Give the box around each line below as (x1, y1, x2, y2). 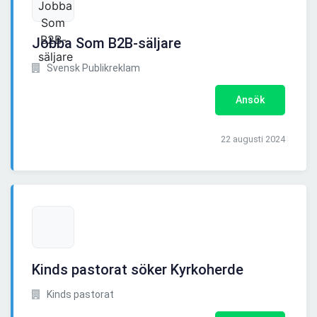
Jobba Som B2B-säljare (32, 35, 181, 52)
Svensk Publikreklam (45, 62, 140, 74)
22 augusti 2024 (221, 134, 285, 145)
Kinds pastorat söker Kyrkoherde (32, 261, 243, 279)
